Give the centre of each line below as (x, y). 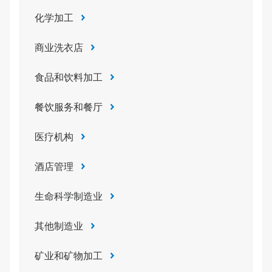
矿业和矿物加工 (69, 256)
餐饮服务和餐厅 (69, 107)
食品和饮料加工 (69, 77)
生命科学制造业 (69, 196)
